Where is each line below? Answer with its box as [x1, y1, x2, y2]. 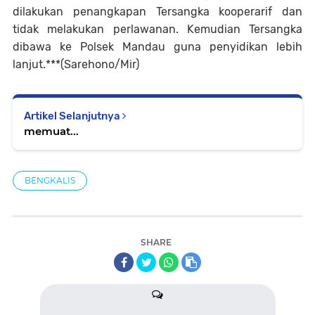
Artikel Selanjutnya [24, 110, 122, 123]
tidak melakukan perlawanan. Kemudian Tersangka [13, 22, 302, 37]
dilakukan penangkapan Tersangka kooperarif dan [13, 5, 302, 19]
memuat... [24, 124, 79, 139]
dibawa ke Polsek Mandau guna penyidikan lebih [13, 40, 302, 54]
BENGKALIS [25, 175, 75, 186]
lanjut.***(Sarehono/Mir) [13, 58, 139, 72]
